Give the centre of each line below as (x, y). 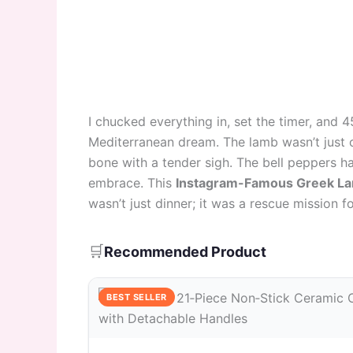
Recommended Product (185, 251)
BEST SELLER (137, 297)
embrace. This (132, 182)
